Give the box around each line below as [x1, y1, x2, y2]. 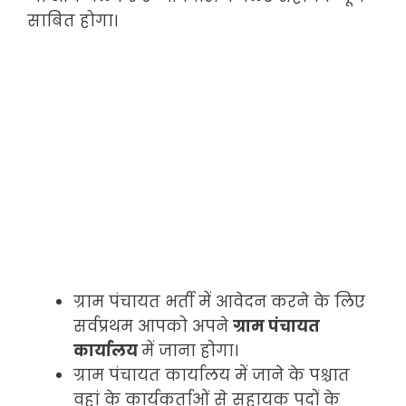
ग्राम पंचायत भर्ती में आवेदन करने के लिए [73, 291, 365, 314]
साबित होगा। [27, 9, 118, 32]
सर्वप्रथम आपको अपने [73, 315, 233, 338]
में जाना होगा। [141, 340, 238, 362]
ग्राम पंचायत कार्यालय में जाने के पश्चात [73, 364, 350, 387]
